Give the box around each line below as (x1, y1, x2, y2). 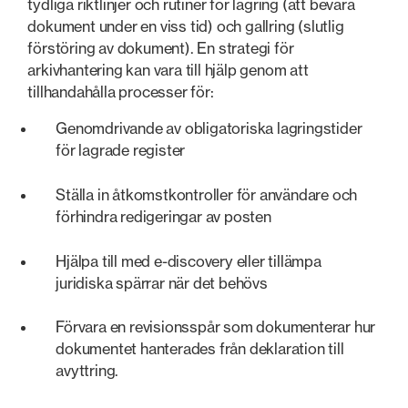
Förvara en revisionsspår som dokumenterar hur (56, 318, 376, 337)
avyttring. (56, 362, 119, 381)
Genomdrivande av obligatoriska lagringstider (56, 119, 362, 138)
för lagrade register (56, 141, 186, 160)
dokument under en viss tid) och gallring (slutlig (27, 16, 344, 36)
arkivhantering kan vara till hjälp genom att (27, 60, 309, 79)
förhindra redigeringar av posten (56, 207, 271, 226)
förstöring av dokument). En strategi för (27, 38, 294, 57)
